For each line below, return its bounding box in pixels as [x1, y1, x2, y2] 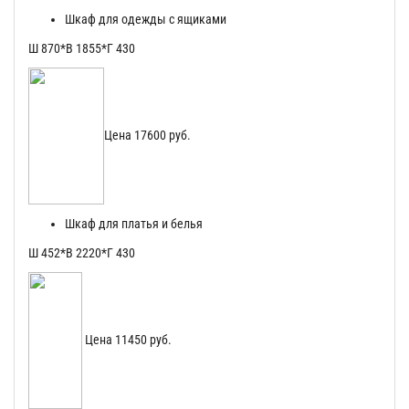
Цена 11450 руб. [82, 331, 172, 347]
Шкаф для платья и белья [65, 216, 203, 232]
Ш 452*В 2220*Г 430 [28, 246, 135, 261]
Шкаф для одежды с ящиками [65, 12, 226, 27]
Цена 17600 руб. [104, 127, 191, 142]
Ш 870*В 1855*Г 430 [28, 41, 135, 57]
